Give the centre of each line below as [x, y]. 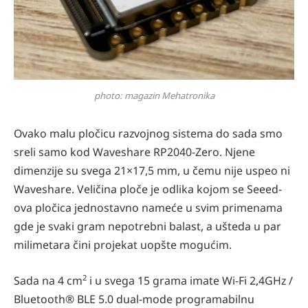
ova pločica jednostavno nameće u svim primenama [148, 208]
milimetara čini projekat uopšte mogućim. [123, 245]
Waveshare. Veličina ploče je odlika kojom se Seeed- [148, 189]
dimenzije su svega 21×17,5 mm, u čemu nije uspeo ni [152, 171]
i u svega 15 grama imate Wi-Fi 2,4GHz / [190, 281]
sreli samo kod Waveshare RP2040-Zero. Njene [134, 152]
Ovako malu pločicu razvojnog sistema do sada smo [148, 134]
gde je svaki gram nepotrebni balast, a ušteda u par [147, 227]
